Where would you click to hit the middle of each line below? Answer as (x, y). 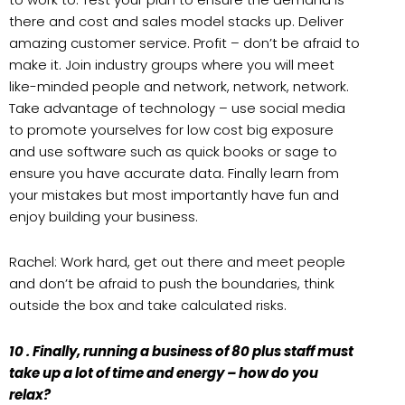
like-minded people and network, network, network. (179, 86)
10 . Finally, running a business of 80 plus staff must (181, 351)
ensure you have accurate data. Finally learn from (174, 173)
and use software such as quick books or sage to (173, 151)
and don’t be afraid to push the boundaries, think (172, 284)
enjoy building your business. (105, 217)
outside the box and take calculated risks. (150, 306)
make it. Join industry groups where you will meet (172, 65)
